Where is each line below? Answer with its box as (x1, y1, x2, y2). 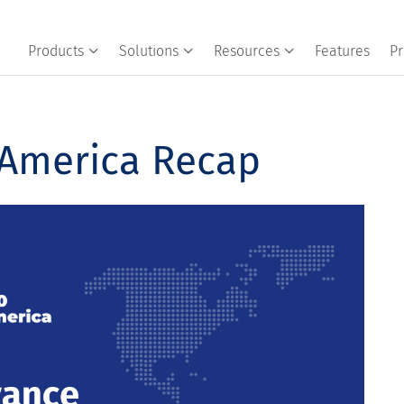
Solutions (118, 42, 179, 60)
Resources (213, 42, 280, 60)
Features (314, 42, 370, 60)
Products (27, 42, 84, 60)
